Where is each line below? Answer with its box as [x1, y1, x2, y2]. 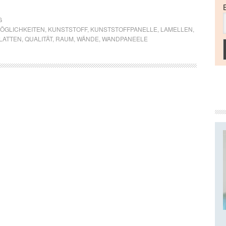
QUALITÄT [25, 34, 52, 43]
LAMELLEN [160, 25, 193, 33]
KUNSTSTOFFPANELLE [90, 25, 157, 33]
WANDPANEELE [102, 34, 148, 43]
